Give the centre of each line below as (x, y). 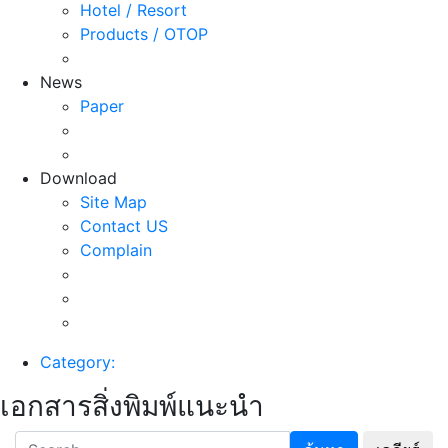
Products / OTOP (144, 33)
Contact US (124, 225)
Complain (116, 249)
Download (78, 177)
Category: (77, 361)
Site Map (113, 201)
